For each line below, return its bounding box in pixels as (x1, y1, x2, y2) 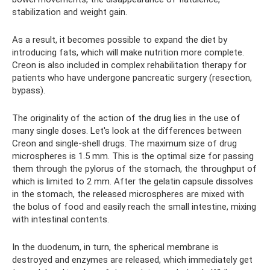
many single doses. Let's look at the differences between (12, 125, 242, 136)
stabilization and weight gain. (12, 7, 127, 17)
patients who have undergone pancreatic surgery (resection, (12, 72, 252, 83)
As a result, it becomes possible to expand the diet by (12, 34, 227, 45)
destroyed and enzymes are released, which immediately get (12, 254, 253, 265)
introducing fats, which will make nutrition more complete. (12, 47, 244, 58)
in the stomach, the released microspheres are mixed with (12, 189, 244, 199)
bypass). (12, 85, 45, 96)
